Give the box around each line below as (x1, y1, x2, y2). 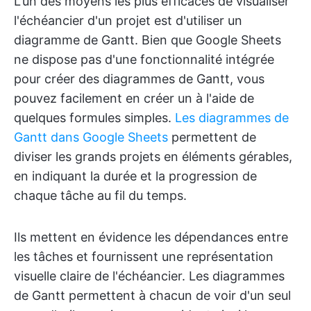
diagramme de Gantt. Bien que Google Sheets (14, 33, 281, 47)
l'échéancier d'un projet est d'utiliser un (14, 13, 242, 28)
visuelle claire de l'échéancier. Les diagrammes (14, 269, 285, 283)
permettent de (168, 130, 256, 144)
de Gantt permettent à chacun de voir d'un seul (14, 288, 291, 303)
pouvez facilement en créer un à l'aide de (14, 91, 254, 106)
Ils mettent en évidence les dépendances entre (14, 230, 288, 244)
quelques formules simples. (14, 110, 175, 125)
